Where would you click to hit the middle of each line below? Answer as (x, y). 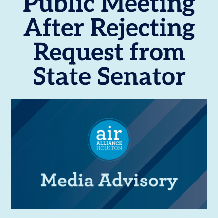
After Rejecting (109, 29)
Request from (109, 53)
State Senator (109, 77)
